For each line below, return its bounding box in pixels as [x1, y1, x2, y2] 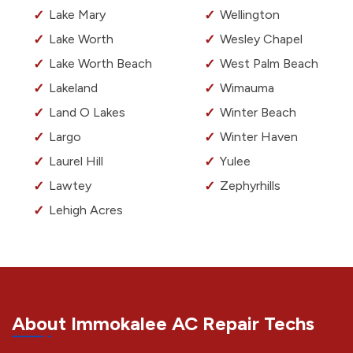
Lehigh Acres [49, 203, 123, 218]
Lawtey [49, 178, 91, 194]
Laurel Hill [49, 154, 103, 169]
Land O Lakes [49, 105, 125, 121]
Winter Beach [220, 105, 296, 121]
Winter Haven [220, 129, 298, 145]
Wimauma [220, 80, 274, 96]
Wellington [220, 7, 280, 23]
